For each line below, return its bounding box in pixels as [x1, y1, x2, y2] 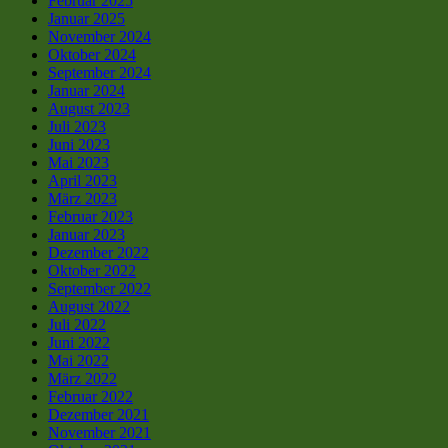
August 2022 [48, 297, 130, 315]
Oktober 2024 [48, 45, 136, 63]
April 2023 [48, 171, 117, 189]
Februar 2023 [48, 207, 133, 225]
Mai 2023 [48, 153, 109, 171]
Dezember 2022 [48, 243, 149, 261]
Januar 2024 [48, 81, 125, 99]
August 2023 [48, 99, 130, 117]
